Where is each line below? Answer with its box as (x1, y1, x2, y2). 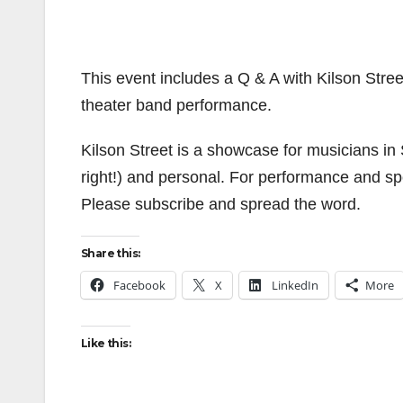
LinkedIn (272, 277, 318, 293)
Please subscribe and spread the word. (81, 195, 361, 213)
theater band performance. (81, 96, 272, 114)
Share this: (81, 246, 140, 260)
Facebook (113, 277, 166, 293)
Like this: (81, 336, 130, 350)
